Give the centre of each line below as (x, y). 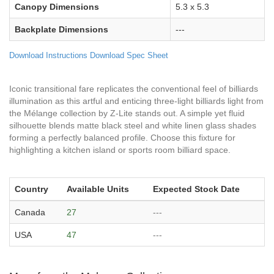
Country (31, 189)
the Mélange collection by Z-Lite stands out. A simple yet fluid (127, 113)
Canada (30, 212)
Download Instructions (48, 55)
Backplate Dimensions (61, 29)
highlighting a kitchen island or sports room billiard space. (120, 150)
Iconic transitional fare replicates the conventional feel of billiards (134, 88)
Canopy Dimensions (57, 6)
